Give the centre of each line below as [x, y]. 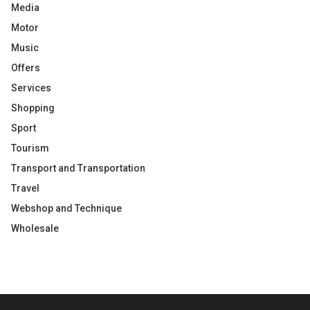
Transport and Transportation [78, 168]
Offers [26, 68]
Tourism [30, 148]
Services [31, 88]
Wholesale [35, 228]
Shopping [33, 108]
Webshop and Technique [66, 208]
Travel [25, 188]
